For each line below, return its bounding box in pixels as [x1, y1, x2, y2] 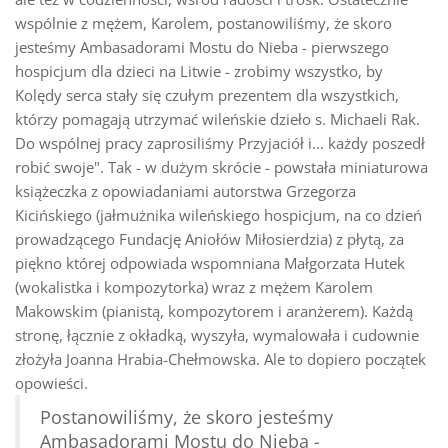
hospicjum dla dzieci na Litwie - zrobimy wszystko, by [15, 60, 383, 81]
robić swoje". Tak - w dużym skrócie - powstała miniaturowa [15, 156, 428, 177]
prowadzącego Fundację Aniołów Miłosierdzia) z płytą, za [15, 228, 404, 249]
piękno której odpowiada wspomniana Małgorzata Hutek [15, 252, 405, 273]
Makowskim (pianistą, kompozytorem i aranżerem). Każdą [15, 300, 413, 321]
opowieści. [15, 372, 88, 393]
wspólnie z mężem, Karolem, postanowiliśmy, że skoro [15, 12, 392, 33]
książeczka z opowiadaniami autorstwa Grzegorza [15, 180, 356, 201]
